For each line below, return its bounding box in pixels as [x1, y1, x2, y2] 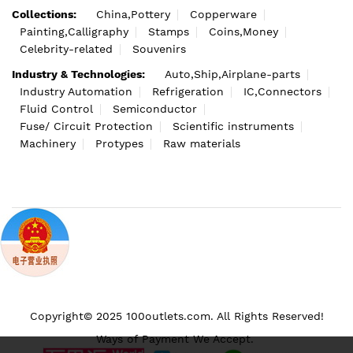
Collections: [12, 8, 76, 20]
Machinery [20, 137, 76, 150]
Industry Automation [20, 85, 132, 98]
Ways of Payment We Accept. [95, 333, 258, 345]
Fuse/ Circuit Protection [20, 120, 153, 132]
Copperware [190, 8, 257, 20]
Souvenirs [132, 43, 186, 55]
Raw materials [163, 137, 240, 150]
